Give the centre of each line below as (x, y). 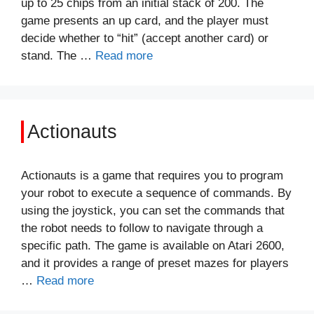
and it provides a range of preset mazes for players (155, 263)
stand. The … (58, 56)
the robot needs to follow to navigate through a (142, 228)
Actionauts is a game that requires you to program (152, 176)
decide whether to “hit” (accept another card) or (145, 38)
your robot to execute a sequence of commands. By (156, 193)
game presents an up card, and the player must (145, 21)
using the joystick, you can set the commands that (153, 211)
